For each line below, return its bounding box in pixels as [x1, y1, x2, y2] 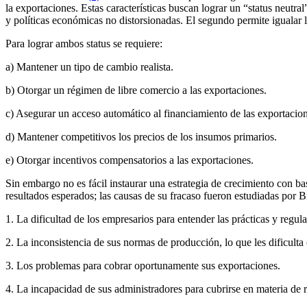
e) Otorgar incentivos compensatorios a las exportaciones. [5, 154, 254, 166]
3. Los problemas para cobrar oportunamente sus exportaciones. [5, 260, 280, 271]
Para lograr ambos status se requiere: [5, 38, 162, 49]
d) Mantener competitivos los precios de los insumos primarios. [5, 131, 277, 143]
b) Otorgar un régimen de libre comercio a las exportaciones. [5, 84, 267, 96]
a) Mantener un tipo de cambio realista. [5, 61, 173, 73]
